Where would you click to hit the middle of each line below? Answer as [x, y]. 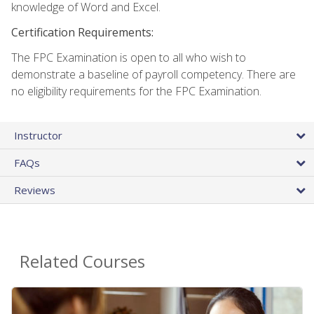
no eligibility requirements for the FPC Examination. [136, 91]
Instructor [38, 135]
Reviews [35, 190]
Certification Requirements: [82, 32]
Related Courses [82, 261]
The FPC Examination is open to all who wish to [129, 57]
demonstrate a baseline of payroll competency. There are [153, 74]
